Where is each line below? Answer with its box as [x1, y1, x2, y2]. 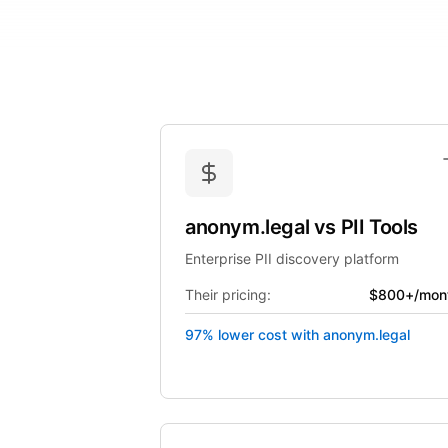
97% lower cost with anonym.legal [185, 326, 410, 343]
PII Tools [340, 215, 419, 239]
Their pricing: [185, 286, 271, 303]
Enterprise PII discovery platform [185, 250, 399, 267]
